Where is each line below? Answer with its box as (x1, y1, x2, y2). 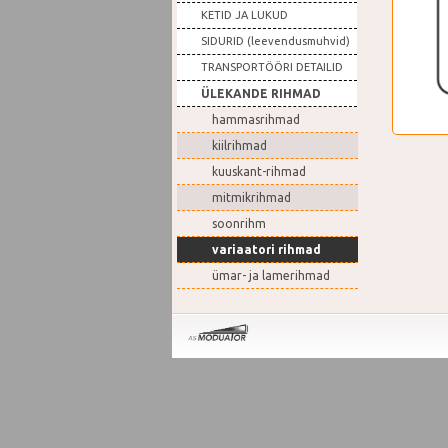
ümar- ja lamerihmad (212, 269, 330, 282)
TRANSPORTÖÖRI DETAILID (201, 61, 343, 73)
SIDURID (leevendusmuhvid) (201, 35, 350, 47)
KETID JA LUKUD (201, 9, 288, 21)
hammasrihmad (212, 113, 300, 126)
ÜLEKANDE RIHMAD (201, 87, 321, 100)
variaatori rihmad (212, 243, 321, 256)
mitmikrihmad (212, 191, 291, 204)
